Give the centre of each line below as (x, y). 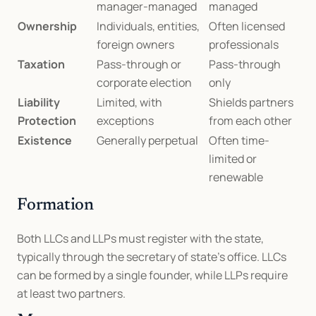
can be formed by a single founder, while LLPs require (152, 275)
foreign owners (135, 44)
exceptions (125, 121)
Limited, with (129, 102)
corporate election (144, 83)
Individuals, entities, (148, 26)
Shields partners (251, 102)
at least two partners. (71, 293)
